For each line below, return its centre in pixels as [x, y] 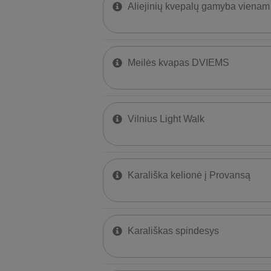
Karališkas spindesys [173, 231]
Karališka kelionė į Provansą [189, 175]
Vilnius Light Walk [166, 119]
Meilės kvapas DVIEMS [178, 63]
